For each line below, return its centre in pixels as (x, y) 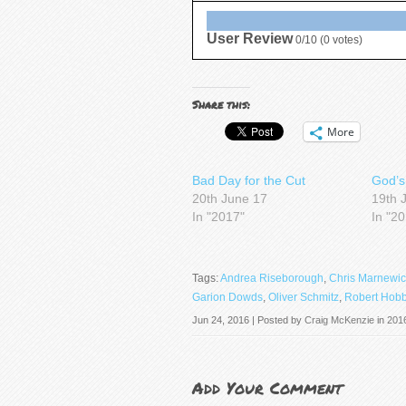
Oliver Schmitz (304, 298)
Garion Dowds (227, 298)
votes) (346, 40)
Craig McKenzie (339, 320)
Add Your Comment (267, 388)
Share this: (221, 105)
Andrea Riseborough (272, 279)
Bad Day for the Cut (249, 181)
